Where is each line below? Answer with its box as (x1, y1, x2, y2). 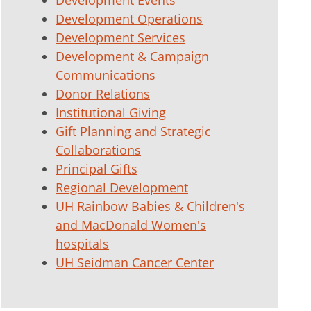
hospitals (56, 235, 109, 252)
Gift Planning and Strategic (56, 123, 211, 140)
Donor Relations (56, 85, 150, 102)
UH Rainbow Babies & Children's (56, 198, 245, 215)
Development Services (56, 29, 185, 46)
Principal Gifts (56, 160, 137, 177)
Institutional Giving (56, 104, 166, 121)
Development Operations (56, 10, 203, 27)
